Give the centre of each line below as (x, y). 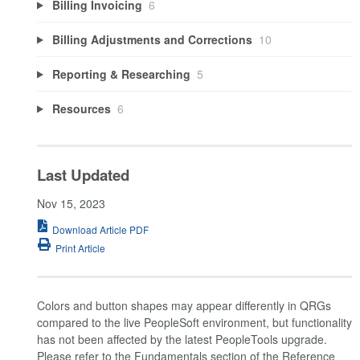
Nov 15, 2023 (71, 204)
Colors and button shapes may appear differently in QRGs (184, 306)
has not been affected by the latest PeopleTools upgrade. (182, 340)
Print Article (80, 248)
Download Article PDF (100, 229)
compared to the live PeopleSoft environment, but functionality (194, 323)
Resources (81, 108)
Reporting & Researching (121, 74)
